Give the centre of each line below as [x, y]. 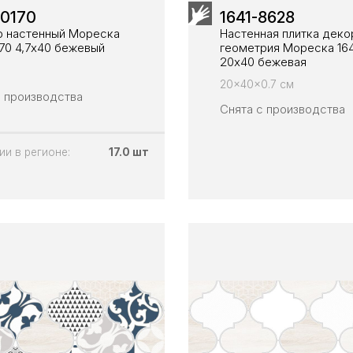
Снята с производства [282, 109]
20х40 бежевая [263, 61]
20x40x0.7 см [257, 84]
